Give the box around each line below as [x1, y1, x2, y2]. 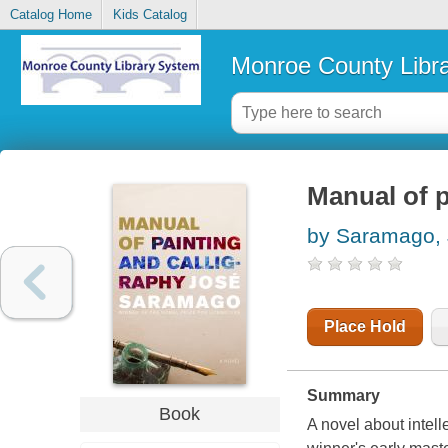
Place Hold [323, 318, 406, 336]
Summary [306, 387, 380, 405]
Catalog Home [9, 7, 92, 23]
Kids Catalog [112, 7, 187, 23]
